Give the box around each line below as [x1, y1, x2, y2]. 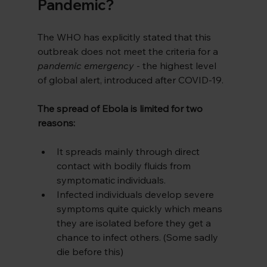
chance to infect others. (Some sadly [56, 231, 221, 244]
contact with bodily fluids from [56, 160, 193, 172]
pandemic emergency [37, 60, 134, 72]
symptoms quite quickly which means [56, 203, 225, 215]
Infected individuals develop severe [56, 188, 216, 201]
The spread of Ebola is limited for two [37, 103, 205, 115]
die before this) [56, 246, 123, 258]
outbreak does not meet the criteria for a [37, 45, 221, 58]
